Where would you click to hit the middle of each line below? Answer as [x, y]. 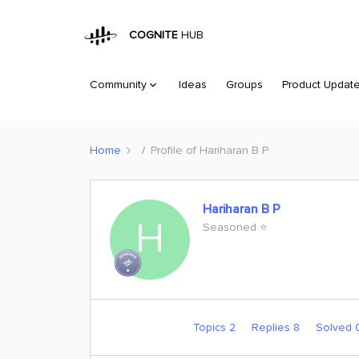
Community [118, 85]
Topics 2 [216, 327]
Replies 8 [277, 327]
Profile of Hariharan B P [210, 150]
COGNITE [151, 35]
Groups [244, 85]
